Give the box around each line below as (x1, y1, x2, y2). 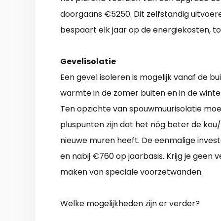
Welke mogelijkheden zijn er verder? (60, 198, 200, 210)
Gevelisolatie (60, 56, 116, 68)
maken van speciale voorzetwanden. (60, 166, 203, 178)
